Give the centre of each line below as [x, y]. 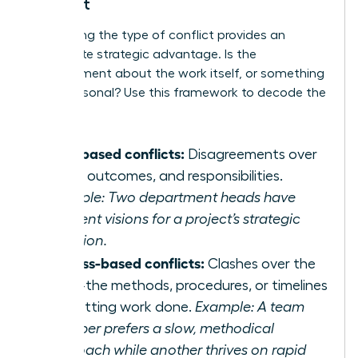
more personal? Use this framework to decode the [178, 92]
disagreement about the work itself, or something [177, 73]
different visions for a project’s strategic [173, 219]
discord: [53, 111]
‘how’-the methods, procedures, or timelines [187, 285]
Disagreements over [251, 154]
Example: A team [250, 306]
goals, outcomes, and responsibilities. [164, 175]
